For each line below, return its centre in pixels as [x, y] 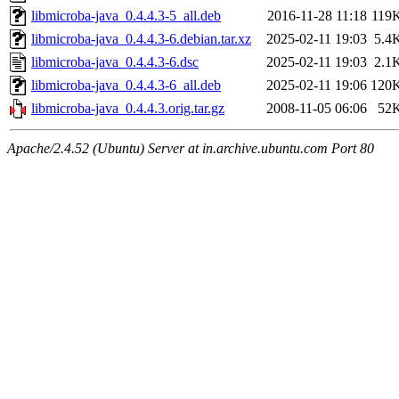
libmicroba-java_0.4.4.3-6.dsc [115, 62]
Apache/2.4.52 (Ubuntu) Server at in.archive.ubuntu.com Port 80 [191, 149]
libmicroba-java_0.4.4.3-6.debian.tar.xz [141, 39]
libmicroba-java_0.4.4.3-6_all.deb [126, 85]
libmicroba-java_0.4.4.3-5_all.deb [126, 16]
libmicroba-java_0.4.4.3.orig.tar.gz [128, 109]
